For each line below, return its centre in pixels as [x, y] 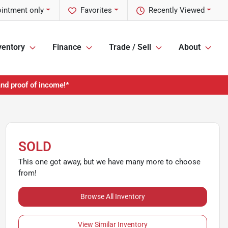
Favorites [96, 10]
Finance [67, 47]
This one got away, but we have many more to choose [109, 162]
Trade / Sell [130, 47]
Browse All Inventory [112, 196]
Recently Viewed [177, 10]
